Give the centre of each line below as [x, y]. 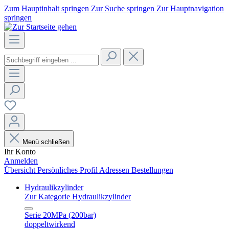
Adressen [115, 170]
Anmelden [21, 161]
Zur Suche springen [124, 8]
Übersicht [21, 170]
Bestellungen [152, 170]
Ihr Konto [20, 152]
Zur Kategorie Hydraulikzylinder [78, 197]
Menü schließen [46, 142]
